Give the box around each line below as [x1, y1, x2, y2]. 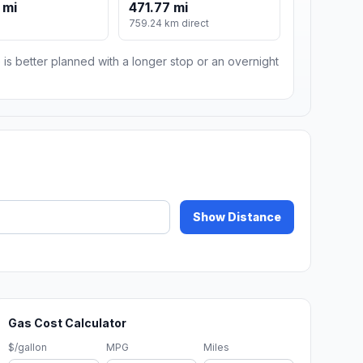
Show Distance [193, 210, 281, 224]
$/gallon [8, 341, 48, 354]
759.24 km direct [129, 17, 210, 30]
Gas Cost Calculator [8, 316, 127, 331]
